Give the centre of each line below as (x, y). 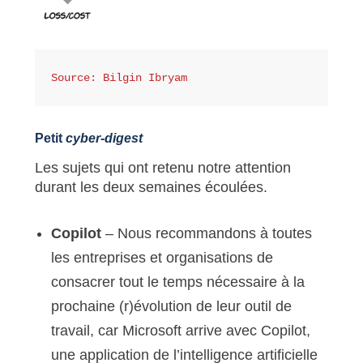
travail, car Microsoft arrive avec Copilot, (180, 331)
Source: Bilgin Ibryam (122, 78)
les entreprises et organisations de (162, 258)
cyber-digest (104, 139)
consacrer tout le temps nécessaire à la (177, 282)
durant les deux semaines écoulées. (151, 188)
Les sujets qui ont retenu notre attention (162, 168)
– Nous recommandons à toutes (208, 234)
